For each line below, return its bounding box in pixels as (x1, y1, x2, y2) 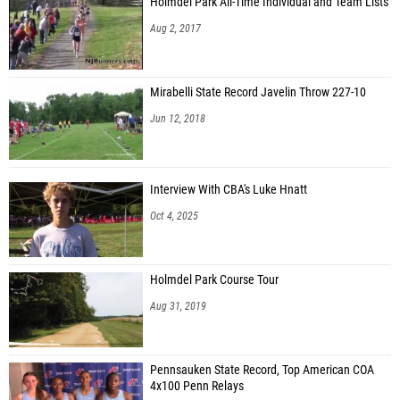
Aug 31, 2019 (150, 299, 206, 312)
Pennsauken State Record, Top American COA (150, 362, 374, 378)
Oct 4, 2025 (150, 209, 198, 222)
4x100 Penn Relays (150, 378, 244, 394)
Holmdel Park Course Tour (150, 271, 279, 287)
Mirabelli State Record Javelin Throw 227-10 (150, 84, 366, 100)
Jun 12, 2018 (150, 112, 205, 125)
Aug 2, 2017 (150, 21, 201, 35)
